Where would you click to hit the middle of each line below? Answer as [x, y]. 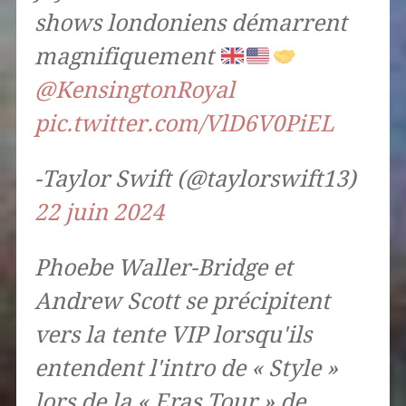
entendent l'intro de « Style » [186, 369]
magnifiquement [126, 57]
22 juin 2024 [99, 213]
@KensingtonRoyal [134, 91]
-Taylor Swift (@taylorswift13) [195, 179]
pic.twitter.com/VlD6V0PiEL [184, 124]
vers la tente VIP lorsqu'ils [173, 335]
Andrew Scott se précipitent [182, 302]
